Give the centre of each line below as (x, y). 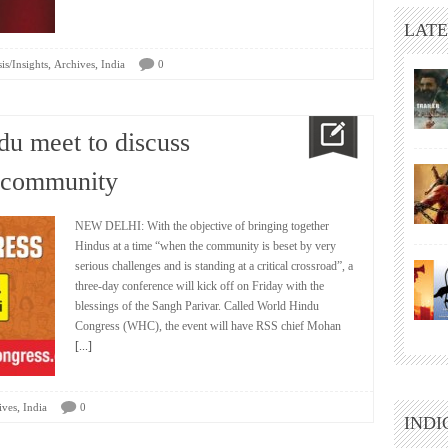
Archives (74, 64)
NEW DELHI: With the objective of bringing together (202, 226)
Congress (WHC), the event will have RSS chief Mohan (208, 326)
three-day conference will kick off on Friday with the (199, 286)
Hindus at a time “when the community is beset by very (205, 246)
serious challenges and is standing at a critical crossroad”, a (214, 266)
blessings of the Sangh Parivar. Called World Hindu (197, 306)
